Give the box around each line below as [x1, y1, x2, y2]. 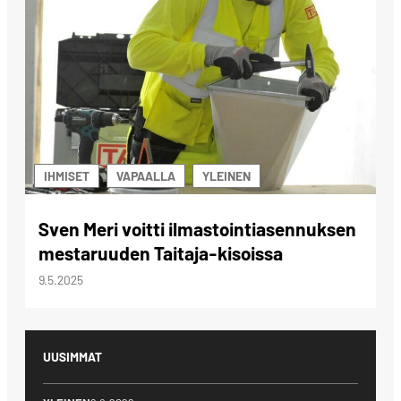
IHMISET [44, 168, 90, 184]
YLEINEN [202, 168, 251, 184]
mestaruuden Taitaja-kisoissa [38, 242, 283, 265]
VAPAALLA [116, 168, 175, 184]
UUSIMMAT [43, 349, 102, 365]
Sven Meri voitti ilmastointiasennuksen [38, 218, 356, 241]
